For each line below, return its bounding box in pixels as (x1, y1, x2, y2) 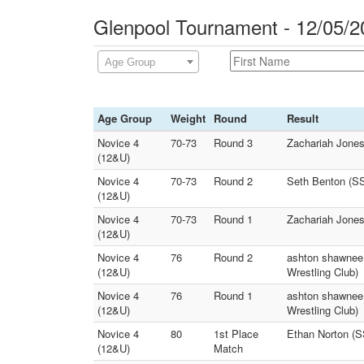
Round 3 (214, 135, 253, 150)
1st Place (214, 326, 258, 341)
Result (287, 110, 318, 126)
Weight (171, 110, 206, 126)
